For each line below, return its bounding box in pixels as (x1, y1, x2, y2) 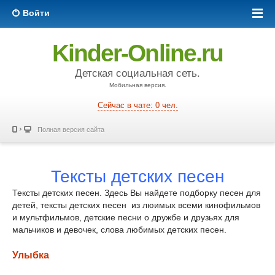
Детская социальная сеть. (75, 68, 200, 79)
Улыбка (12, 250, 49, 260)
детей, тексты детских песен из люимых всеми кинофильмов (12, 200, 260, 210)
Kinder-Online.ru (52, 40, 223, 66)
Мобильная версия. (109, 82, 166, 88)
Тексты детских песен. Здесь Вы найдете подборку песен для (12, 188, 261, 198)
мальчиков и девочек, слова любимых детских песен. (12, 225, 227, 234)
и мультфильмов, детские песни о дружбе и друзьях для (12, 212, 239, 222)
